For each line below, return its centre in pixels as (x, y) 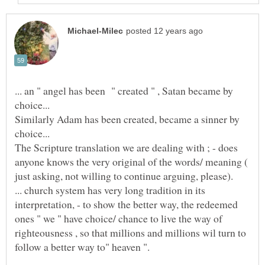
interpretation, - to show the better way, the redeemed (126, 204)
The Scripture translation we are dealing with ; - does (126, 147)
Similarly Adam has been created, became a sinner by (129, 119)
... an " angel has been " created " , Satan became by (124, 90)
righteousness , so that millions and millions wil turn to (130, 232)
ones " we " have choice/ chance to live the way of (119, 218)
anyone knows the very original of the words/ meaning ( (131, 161)
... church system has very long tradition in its (110, 190)
